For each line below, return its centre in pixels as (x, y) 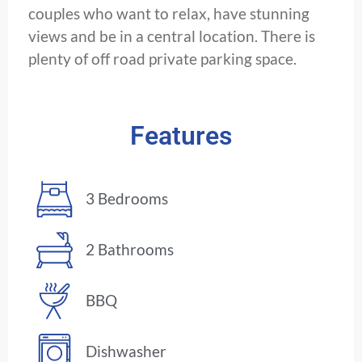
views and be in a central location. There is (172, 36)
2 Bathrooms (130, 250)
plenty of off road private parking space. (162, 59)
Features (181, 135)
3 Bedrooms (127, 199)
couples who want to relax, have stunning (169, 14)
